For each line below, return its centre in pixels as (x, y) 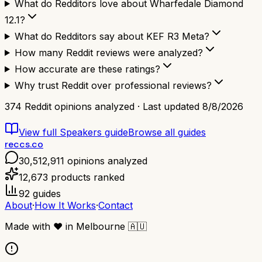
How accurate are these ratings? (87, 69)
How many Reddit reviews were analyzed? (108, 52)
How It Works (65, 205)
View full (39, 132)
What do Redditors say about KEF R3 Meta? (112, 36)
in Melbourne (95, 226)
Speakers (81, 132)
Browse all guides (167, 132)
